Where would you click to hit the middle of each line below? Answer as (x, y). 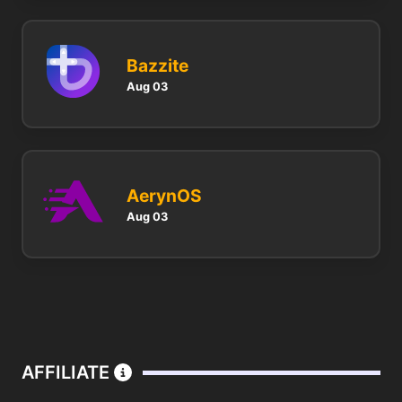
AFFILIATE (68, 373)
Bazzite (157, 66)
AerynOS (164, 196)
